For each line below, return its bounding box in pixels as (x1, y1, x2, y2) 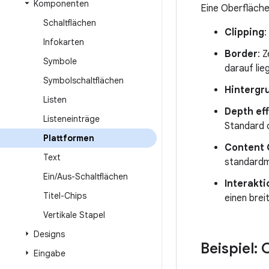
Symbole (43, 56, 77, 67)
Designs (34, 229, 65, 240)
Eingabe (34, 248, 65, 259)
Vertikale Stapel (43, 210, 105, 220)
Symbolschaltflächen (43, 75, 124, 86)
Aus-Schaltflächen (57, 171, 128, 182)
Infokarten (43, 37, 84, 47)
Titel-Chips (43, 190, 86, 201)
